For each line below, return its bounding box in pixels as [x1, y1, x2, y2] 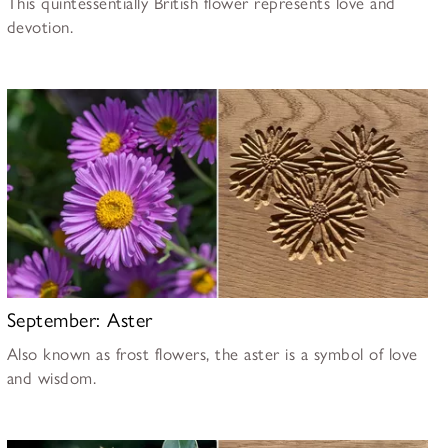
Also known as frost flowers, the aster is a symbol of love [6, 344, 418, 365]
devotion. [6, 16, 74, 37]
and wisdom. [6, 368, 97, 389]
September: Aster [6, 308, 153, 333]
